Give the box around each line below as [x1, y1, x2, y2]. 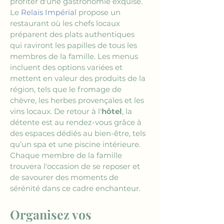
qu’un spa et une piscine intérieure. [10, 139, 142, 149]
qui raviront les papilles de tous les [10, 40, 139, 50]
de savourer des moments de [10, 172, 120, 182]
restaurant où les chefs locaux [10, 18, 122, 28]
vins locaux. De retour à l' [10, 106, 101, 116]
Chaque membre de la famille [10, 150, 124, 160]
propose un [76, 7, 122, 17]
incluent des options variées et [10, 62, 124, 72]
